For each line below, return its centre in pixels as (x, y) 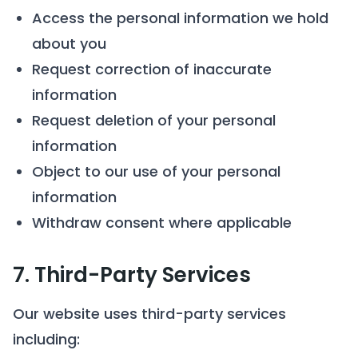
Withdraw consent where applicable (162, 223)
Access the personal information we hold (180, 18)
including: (46, 339)
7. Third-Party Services (132, 275)
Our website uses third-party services (149, 314)
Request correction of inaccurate (152, 69)
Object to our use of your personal (156, 171)
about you (69, 44)
